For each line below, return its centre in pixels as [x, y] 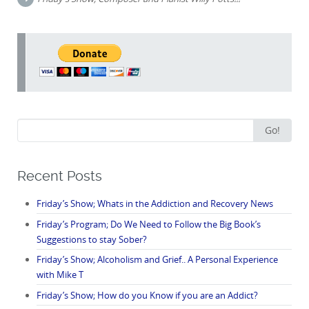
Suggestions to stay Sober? [91, 239]
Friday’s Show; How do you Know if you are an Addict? [147, 295]
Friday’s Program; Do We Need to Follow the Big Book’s [148, 224]
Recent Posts [60, 176]
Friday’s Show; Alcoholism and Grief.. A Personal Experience [157, 259]
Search [30, 125]
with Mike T [60, 275]
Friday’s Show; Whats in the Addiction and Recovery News [154, 203]
